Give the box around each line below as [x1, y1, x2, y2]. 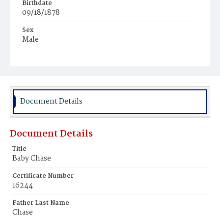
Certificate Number [12, 171, 74, 181]
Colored [27, 62, 52, 73]
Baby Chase [12, 153, 51, 165]
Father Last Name [12, 198, 69, 208]
